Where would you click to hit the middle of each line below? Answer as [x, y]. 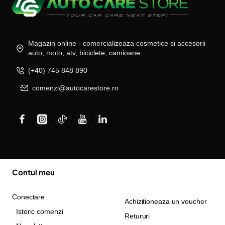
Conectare [29, 197]
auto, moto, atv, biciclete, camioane [84, 52]
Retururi [137, 216]
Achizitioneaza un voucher [166, 201]
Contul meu [33, 172]
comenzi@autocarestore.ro [75, 88]
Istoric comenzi [40, 211]
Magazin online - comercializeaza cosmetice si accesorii [117, 43]
